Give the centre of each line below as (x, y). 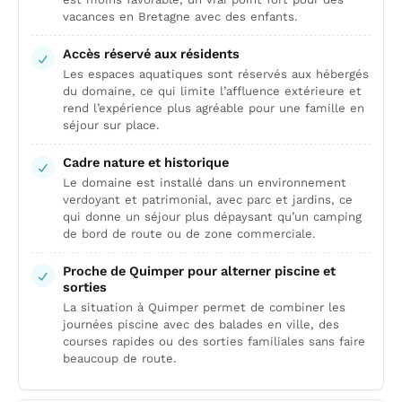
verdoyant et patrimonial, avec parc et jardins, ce (208, 200)
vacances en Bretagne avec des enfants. (180, 17)
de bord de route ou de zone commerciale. (189, 234)
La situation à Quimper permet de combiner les (204, 307)
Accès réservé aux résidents (151, 54)
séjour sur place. (111, 125)
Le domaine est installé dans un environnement (205, 183)
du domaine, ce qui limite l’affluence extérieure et (212, 91)
